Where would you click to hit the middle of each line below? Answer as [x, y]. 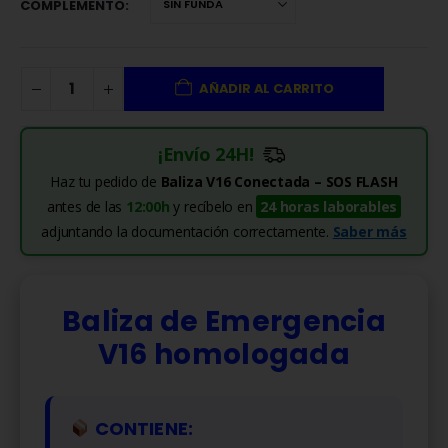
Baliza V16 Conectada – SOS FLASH [277, 182]
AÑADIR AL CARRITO [266, 89]
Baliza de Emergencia [224, 321]
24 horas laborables [329, 207]
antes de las [86, 207]
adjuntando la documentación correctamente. [187, 232]
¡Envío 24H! [205, 154]
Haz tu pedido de [103, 182]
